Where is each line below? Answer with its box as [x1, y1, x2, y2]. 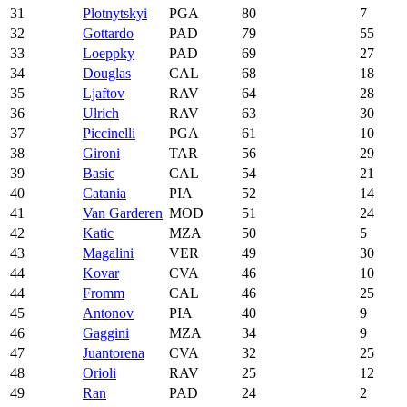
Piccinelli [83, 124, 135, 141]
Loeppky [83, 45, 134, 61]
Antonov [83, 304, 134, 321]
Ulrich [83, 104, 119, 121]
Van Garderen [83, 204, 163, 221]
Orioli [83, 364, 116, 381]
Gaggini [83, 324, 129, 341]
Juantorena [83, 344, 144, 361]
